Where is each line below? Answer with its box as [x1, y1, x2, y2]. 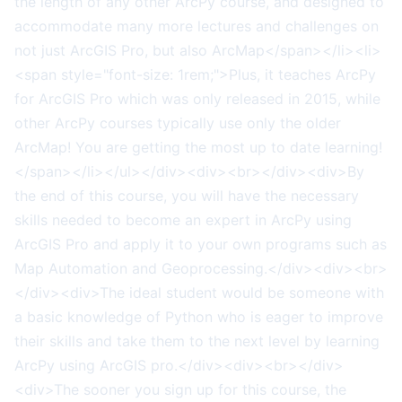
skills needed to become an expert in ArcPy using [14, 210, 352, 229]
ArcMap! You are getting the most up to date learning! [14, 137, 382, 156]
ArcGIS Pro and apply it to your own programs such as [14, 234, 387, 253]
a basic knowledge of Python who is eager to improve [14, 307, 383, 326]
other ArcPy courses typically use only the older [14, 113, 341, 132]
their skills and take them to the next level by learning [14, 331, 380, 350]
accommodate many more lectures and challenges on [14, 16, 379, 35]
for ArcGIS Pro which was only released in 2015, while [14, 89, 380, 108]
